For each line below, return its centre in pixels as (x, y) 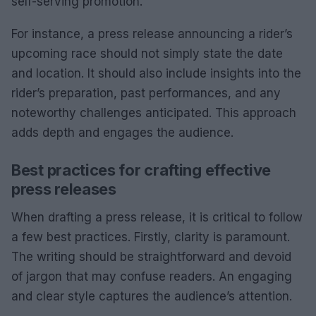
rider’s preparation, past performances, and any (146, 93)
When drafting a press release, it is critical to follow (157, 217)
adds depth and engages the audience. (122, 132)
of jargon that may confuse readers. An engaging (152, 276)
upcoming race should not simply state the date (147, 53)
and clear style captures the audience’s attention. (152, 296)
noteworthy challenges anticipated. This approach (154, 113)
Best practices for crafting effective (141, 170)
